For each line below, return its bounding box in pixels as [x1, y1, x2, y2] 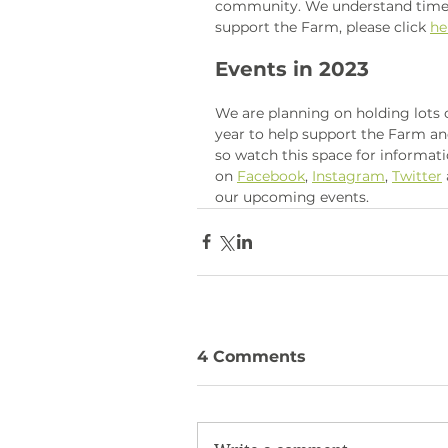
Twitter [392, 166, 442, 185]
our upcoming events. [215, 187, 373, 206]
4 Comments [197, 346, 306, 366]
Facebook [237, 166, 305, 185]
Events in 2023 [215, 56, 369, 81]
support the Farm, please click [215, 17, 430, 36]
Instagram [312, 166, 385, 185]
